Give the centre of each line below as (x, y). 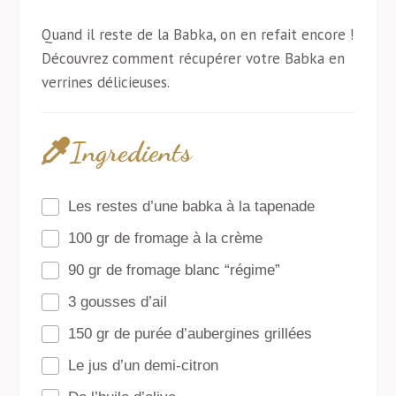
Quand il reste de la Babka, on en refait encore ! (198, 34)
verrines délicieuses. (106, 82)
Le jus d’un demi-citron (144, 365)
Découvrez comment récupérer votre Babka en (194, 58)
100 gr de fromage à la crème (166, 238)
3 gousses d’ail (118, 301)
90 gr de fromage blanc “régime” (175, 270)
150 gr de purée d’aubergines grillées (190, 333)
